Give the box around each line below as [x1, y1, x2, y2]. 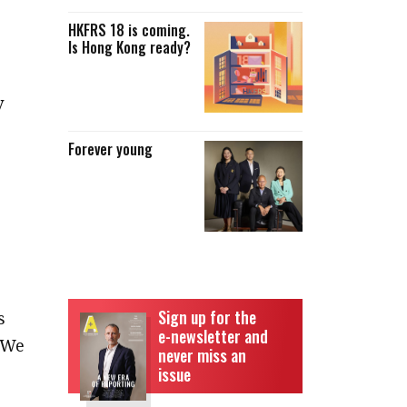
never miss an [158, 343, 246, 367]
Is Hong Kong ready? [67, 36, 191, 58]
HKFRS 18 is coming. [67, 19, 190, 41]
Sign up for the [158, 305, 256, 329]
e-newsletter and [158, 324, 268, 348]
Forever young [67, 138, 153, 160]
